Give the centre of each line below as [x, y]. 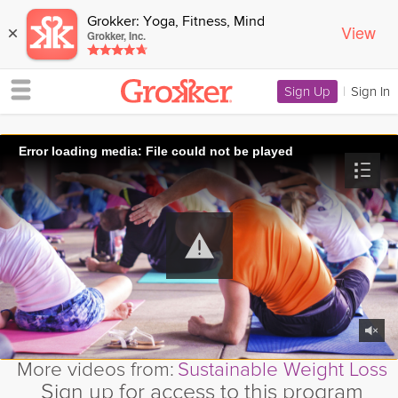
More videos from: [95, 370]
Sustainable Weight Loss [282, 370]
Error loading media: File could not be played [156, 151]
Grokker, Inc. [116, 36]
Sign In [370, 92]
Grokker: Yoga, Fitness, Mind [176, 22]
